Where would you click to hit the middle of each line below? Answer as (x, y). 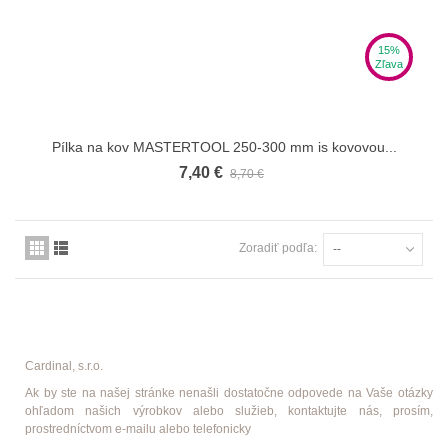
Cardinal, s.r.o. (64, 365)
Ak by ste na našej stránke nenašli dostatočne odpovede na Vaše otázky (229, 392)
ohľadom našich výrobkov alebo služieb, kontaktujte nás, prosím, (229, 410)
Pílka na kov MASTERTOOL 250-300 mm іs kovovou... (224, 146)
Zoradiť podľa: (278, 247)
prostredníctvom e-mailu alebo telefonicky (138, 428)
